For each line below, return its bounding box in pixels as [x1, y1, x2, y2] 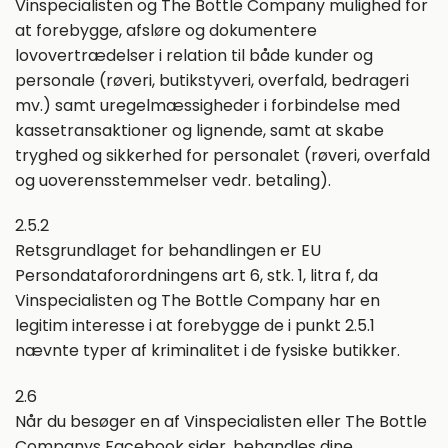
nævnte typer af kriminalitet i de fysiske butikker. [15, 339, 400, 363]
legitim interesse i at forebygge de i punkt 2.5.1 [15, 314, 375, 338]
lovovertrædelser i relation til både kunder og [15, 43, 373, 67]
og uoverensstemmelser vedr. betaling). [15, 168, 331, 192]
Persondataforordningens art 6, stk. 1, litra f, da [15, 264, 378, 288]
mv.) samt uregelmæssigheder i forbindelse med [15, 93, 400, 117]
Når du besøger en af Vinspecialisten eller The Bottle [15, 410, 427, 434]
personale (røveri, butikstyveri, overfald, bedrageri [15, 68, 409, 92]
